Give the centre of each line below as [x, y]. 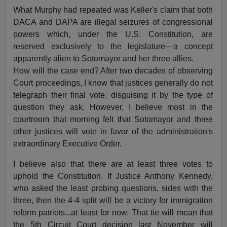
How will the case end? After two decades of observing [113, 71]
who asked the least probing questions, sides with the [113, 188]
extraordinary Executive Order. [68, 144]
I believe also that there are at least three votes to [113, 164]
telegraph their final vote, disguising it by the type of [113, 95]
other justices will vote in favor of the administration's [113, 131]
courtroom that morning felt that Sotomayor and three [113, 119]
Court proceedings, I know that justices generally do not [113, 83]
